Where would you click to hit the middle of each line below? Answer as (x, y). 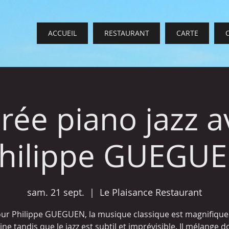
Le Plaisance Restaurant (151, 192)
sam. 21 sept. (56, 192)
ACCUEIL (62, 33)
